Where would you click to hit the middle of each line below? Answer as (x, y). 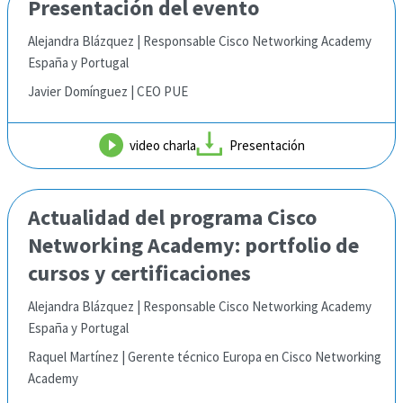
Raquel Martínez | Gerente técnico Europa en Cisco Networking (205, 356)
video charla (163, 145)
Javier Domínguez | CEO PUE (108, 91)
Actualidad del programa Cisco (172, 217)
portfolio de (300, 245)
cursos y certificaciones (139, 273)
